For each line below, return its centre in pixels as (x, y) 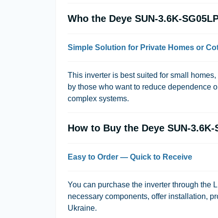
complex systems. (98, 99)
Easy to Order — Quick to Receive (130, 157)
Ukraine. (82, 208)
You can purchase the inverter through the (140, 185)
